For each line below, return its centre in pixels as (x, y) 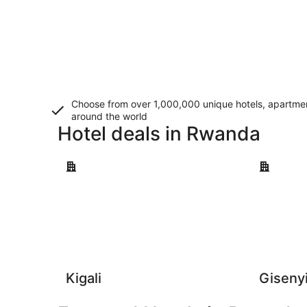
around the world (109, 116)
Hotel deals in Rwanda (159, 134)
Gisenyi (269, 159)
